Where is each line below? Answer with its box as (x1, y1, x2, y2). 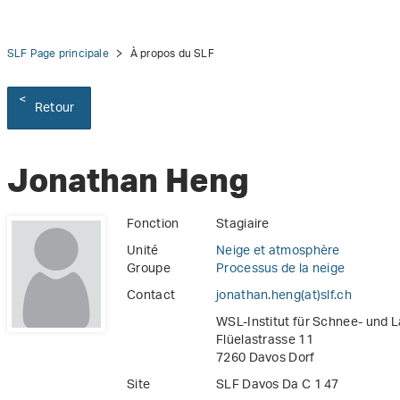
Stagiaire (216, 211, 270, 239)
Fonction (127, 211, 179, 239)
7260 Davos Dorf (216, 345, 315, 373)
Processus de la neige (216, 255, 346, 284)
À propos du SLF (129, 42, 214, 66)
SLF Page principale (7, 42, 109, 66)
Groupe (127, 255, 171, 284)
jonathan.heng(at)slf (216, 282, 335, 311)
